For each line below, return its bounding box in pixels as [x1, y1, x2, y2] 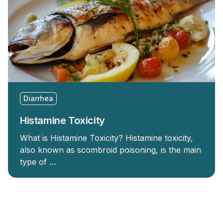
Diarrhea [23, 94, 53, 103]
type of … [20, 157, 56, 167]
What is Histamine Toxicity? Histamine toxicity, [20, 133, 193, 143]
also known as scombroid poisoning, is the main [20, 145, 201, 155]
